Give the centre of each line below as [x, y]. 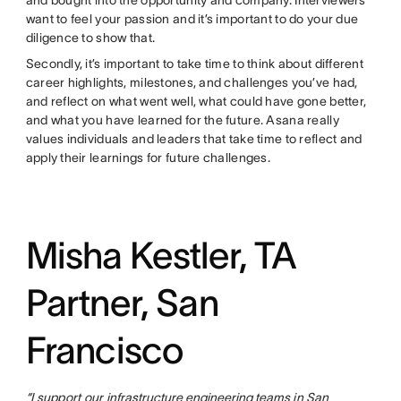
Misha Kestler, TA [161, 256]
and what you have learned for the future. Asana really [182, 120]
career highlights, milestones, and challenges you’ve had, [192, 83]
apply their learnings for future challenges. [148, 158]
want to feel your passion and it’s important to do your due [192, 19]
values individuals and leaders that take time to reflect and [194, 139]
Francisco [104, 350]
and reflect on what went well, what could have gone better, [196, 102]
